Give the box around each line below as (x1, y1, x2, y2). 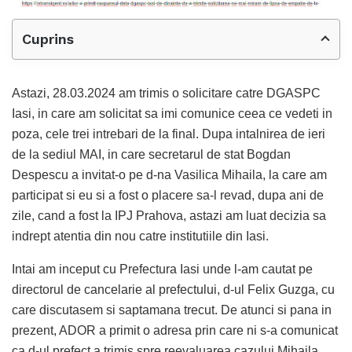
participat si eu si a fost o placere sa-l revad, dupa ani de (12, 188, 324, 202)
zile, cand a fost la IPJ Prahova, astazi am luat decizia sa (12, 208, 326, 222)
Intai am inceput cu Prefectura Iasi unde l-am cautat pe (12, 262, 313, 276)
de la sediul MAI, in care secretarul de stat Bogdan (12, 147, 291, 161)
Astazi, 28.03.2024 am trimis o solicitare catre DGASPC (12, 86, 321, 100)
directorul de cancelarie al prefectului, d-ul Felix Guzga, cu (12, 282, 335, 296)
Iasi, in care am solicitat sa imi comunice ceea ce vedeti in (12, 106, 332, 120)
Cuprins (22, 30, 74, 47)
